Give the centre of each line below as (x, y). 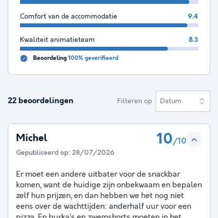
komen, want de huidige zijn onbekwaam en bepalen (109, 185)
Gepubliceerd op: (44, 153)
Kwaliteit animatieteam (57, 40)
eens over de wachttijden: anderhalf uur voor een (104, 207)
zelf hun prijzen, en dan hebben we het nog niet (100, 196)
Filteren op (135, 101)
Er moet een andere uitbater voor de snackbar (98, 175)
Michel (32, 139)
